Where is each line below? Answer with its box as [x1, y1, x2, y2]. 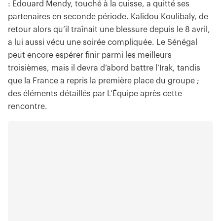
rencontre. [8, 103, 47, 111]
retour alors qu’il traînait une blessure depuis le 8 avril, [8, 26, 210, 34]
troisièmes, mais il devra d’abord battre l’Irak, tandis [8, 64, 200, 73]
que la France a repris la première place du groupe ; [8, 77, 199, 85]
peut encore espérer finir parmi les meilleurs [8, 51, 172, 60]
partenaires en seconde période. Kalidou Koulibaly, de [8, 13, 208, 21]
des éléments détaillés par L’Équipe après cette [8, 90, 182, 98]
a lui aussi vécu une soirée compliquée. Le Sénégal [8, 38, 197, 47]
